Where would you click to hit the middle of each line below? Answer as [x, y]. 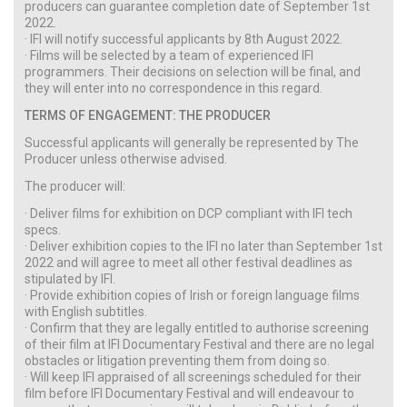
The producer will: [75, 186]
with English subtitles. [86, 311]
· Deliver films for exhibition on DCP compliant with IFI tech [189, 213]
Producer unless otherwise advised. [126, 159]
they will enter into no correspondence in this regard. [174, 88]
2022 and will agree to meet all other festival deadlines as [189, 262]
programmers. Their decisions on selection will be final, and [193, 71]
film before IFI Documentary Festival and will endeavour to [189, 393]
